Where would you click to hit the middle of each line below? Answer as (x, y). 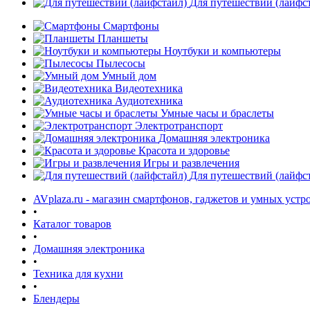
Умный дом (129, 76)
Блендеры (56, 299)
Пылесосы (121, 63)
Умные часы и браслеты (217, 113)
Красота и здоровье (184, 151)
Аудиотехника (149, 101)
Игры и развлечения (191, 163)
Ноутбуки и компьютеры (222, 51)
